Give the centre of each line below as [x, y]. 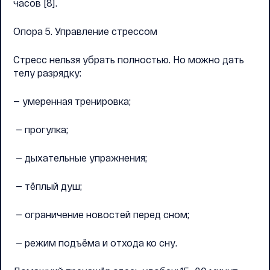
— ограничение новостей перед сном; [101, 214]
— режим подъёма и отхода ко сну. [95, 243]
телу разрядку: [47, 73]
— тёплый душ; [48, 186]
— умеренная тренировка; [72, 101]
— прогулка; [41, 129]
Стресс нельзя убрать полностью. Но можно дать [129, 59]
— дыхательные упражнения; [80, 158]
